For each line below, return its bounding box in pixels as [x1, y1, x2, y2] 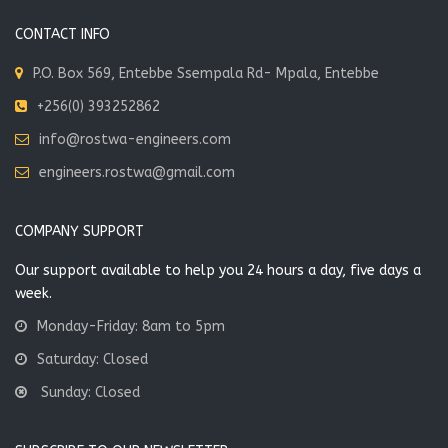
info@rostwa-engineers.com [39, 131, 231, 148]
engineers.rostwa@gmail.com [39, 164, 235, 181]
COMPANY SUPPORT [15, 223, 144, 240]
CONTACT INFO [15, 26, 110, 43]
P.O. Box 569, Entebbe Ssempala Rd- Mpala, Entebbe [33, 65, 379, 82]
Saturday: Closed [37, 351, 148, 368]
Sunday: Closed [37, 384, 140, 401]
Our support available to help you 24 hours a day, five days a [15, 262, 421, 279]
